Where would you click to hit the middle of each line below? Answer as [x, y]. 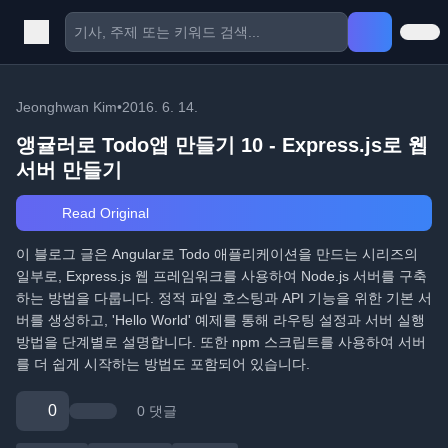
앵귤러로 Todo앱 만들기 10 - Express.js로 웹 [222, 145]
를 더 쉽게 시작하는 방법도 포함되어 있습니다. [163, 364]
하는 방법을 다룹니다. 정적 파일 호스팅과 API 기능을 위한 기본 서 [224, 298]
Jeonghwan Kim [66, 107]
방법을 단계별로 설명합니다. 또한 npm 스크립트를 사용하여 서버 [221, 342]
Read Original [103, 213]
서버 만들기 [69, 170]
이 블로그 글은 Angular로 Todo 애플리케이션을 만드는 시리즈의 [217, 254]
